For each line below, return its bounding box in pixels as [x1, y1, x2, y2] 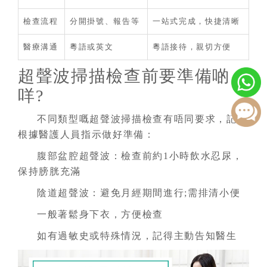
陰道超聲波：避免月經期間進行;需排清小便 [37, 187, 241, 198]
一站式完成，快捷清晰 [153, 16, 240, 26]
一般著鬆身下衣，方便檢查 [37, 209, 164, 219]
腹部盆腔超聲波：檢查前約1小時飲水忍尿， [37, 150, 243, 161]
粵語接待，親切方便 [153, 42, 232, 51]
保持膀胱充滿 [18, 166, 82, 176]
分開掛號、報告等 [70, 16, 140, 26]
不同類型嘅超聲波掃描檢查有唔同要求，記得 [37, 113, 248, 124]
